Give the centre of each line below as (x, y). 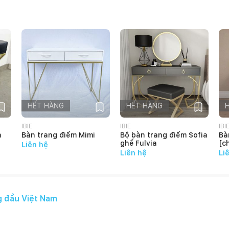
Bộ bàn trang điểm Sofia (164, 135)
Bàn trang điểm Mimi (58, 135)
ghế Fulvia (139, 143)
